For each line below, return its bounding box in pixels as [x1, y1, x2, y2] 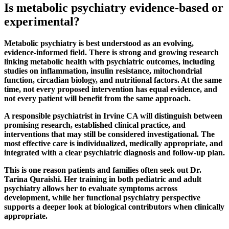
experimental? [4, 14, 80, 28]
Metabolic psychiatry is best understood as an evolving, [4, 38, 194, 48]
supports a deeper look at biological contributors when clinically [4, 202, 224, 211]
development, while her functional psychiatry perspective [4, 193, 200, 202]
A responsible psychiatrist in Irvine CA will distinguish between [4, 111, 222, 120]
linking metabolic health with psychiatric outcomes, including [4, 57, 215, 66]
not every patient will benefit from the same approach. [4, 94, 191, 103]
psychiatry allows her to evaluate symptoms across [4, 184, 177, 193]
